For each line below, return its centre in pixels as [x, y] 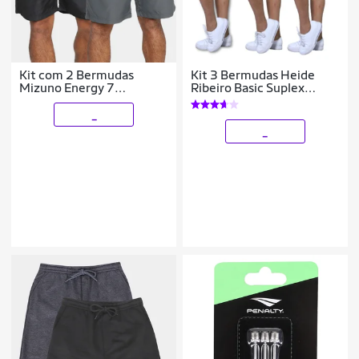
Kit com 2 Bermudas [77, 75]
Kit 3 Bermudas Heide [253, 75]
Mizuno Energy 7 [67, 87]
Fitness [212, 100]
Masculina [48, 100]
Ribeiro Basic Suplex [248, 87]
